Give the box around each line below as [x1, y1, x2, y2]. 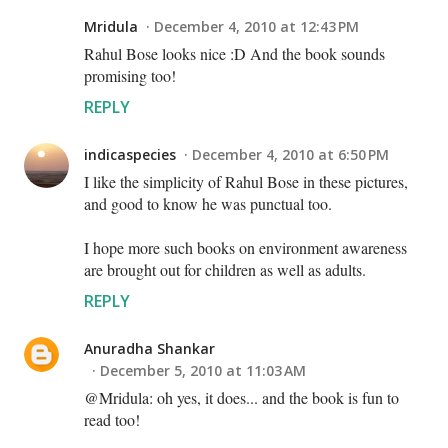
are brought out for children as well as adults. [84, 259, 366, 281]
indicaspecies [84, 145, 176, 165]
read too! [84, 409, 140, 431]
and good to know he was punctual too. [84, 193, 332, 215]
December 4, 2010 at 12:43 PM [154, 17, 359, 37]
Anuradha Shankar [84, 339, 215, 359]
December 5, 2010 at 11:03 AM [100, 361, 306, 381]
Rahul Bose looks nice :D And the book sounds [84, 43, 385, 65]
